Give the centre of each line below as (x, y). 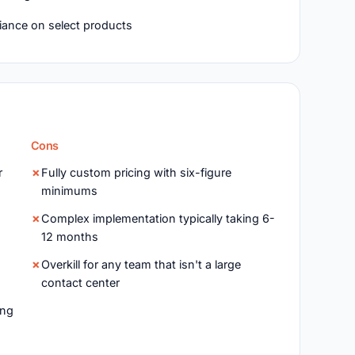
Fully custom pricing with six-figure (136, 172)
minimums (69, 191)
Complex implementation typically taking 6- (158, 218)
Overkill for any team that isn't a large (141, 264)
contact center (80, 282)
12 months (69, 237)
